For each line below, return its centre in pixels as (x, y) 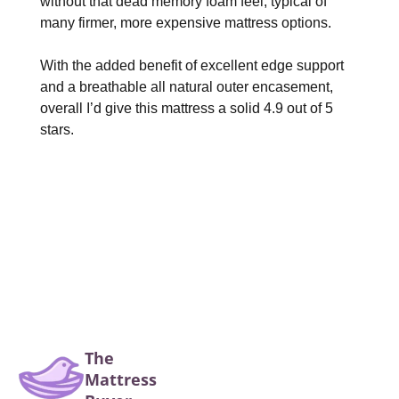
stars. (57, 130)
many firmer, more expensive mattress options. (186, 23)
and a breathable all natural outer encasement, (187, 87)
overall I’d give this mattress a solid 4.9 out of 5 (187, 109)
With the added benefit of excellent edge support (192, 66)
